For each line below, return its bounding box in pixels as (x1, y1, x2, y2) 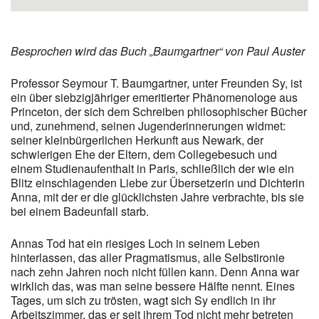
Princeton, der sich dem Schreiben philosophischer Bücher (11, 103, 307, 120)
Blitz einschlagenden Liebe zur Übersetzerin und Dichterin (11, 174, 305, 191)
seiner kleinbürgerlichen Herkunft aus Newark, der (11, 131, 263, 148)
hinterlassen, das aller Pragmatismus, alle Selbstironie (11, 249, 285, 266)
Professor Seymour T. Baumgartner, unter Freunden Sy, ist (11, 74, 302, 91)
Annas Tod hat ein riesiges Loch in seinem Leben (11, 234, 260, 251)
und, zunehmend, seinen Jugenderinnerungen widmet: (11, 117, 286, 134)
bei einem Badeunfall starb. (11, 202, 149, 219)
